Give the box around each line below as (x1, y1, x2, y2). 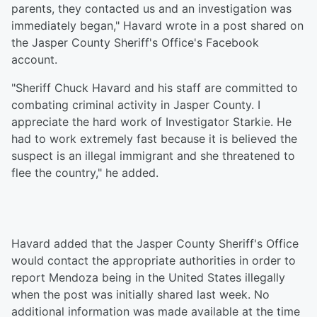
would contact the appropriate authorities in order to (11, 253, 296, 268)
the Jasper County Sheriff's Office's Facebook (11, 35, 259, 50)
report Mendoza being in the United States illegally (11, 270, 285, 285)
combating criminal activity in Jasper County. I (11, 98, 260, 113)
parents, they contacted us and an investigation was (11, 1, 292, 16)
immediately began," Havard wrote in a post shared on (11, 18, 304, 33)
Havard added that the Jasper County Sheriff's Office (11, 236, 299, 251)
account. (11, 52, 57, 67)
